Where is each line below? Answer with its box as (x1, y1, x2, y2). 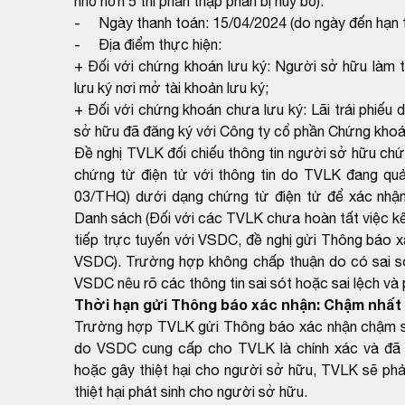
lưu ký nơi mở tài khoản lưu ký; (74, 79, 268, 96)
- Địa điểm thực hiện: (74, 35, 221, 52)
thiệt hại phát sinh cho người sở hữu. (74, 382, 307, 400)
